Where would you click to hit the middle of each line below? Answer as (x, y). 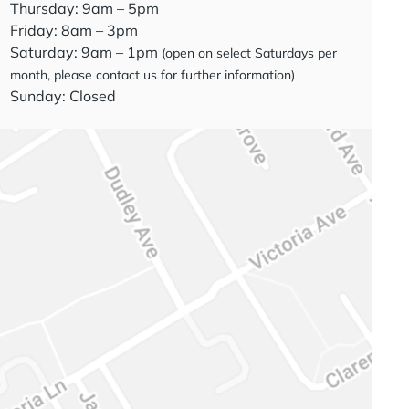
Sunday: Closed (63, 96)
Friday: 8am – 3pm (73, 30)
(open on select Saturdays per (249, 53)
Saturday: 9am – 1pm (85, 52)
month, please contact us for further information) (152, 75)
